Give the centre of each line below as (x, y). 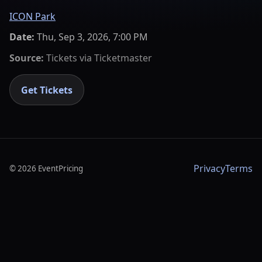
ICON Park (32, 16)
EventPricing (61, 169)
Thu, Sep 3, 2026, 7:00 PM (92, 37)
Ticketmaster (123, 58)
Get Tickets (47, 90)
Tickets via (69, 58)
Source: (27, 58)
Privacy (209, 169)
